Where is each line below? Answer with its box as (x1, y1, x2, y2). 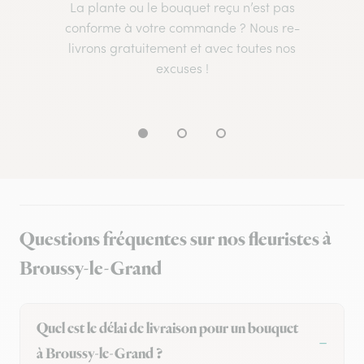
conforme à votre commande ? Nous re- (64, 19, 300, 37)
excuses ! (155, 60, 209, 77)
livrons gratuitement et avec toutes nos (68, 40, 296, 57)
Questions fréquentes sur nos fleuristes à (19, 227, 331, 253)
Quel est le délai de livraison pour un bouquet (37, 319, 298, 340)
